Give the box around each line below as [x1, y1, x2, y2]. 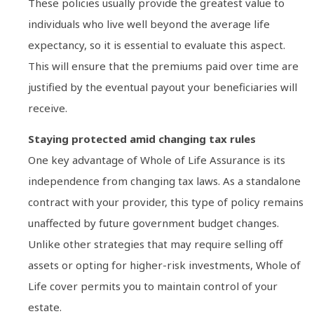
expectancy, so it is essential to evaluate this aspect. [28, 37, 285, 52]
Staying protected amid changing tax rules [28, 131, 256, 146]
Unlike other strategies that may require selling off [28, 236, 282, 251]
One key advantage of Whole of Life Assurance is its [28, 152, 285, 167]
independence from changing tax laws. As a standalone [28, 173, 301, 188]
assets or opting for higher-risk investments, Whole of [28, 257, 301, 272]
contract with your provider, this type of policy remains [28, 194, 303, 209]
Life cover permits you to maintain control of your [28, 278, 278, 293]
